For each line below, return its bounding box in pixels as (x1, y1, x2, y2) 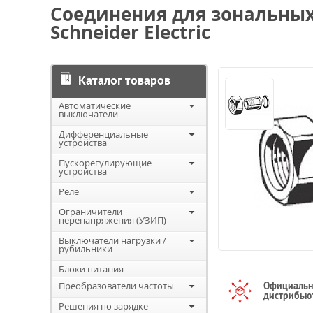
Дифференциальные (59, 128, 148, 140)
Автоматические (59, 99, 131, 112)
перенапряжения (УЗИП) (59, 214, 166, 226)
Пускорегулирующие (59, 156, 152, 169)
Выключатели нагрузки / (59, 234, 166, 247)
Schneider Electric (50, 20, 210, 45)
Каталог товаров (78, 72, 170, 88)
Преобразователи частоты (59, 279, 174, 292)
